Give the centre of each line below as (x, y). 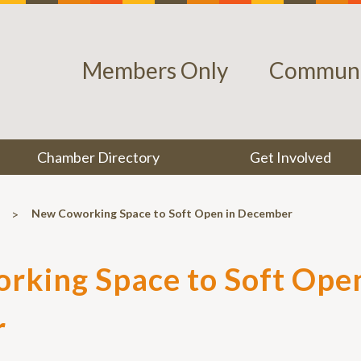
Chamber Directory (99, 157)
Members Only (155, 70)
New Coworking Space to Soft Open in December (162, 214)
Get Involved (290, 157)
